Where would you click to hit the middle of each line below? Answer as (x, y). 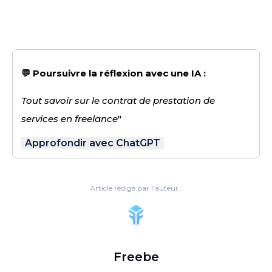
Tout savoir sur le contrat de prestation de (118, 100)
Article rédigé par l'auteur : (136, 188)
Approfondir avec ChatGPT (93, 143)
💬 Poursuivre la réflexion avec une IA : (114, 73)
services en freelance (70, 118)
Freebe (136, 257)
